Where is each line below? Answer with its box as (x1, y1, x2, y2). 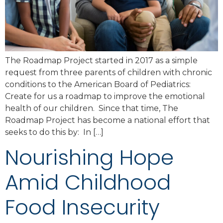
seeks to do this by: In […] (5, 127, 104, 137)
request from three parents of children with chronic (5, 67, 212, 77)
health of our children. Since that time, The (5, 103, 178, 113)
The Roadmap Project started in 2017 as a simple (5, 55, 198, 65)
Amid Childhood (5, 168, 171, 198)
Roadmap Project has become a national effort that (5, 115, 210, 125)
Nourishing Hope (5, 143, 174, 173)
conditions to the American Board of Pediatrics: (5, 79, 191, 89)
